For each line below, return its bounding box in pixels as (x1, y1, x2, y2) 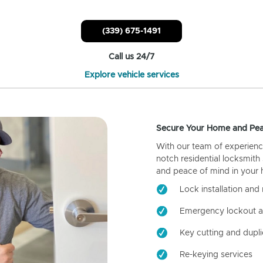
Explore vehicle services (84, 70, 179, 79)
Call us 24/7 (109, 52, 154, 61)
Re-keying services (179, 250, 252, 259)
